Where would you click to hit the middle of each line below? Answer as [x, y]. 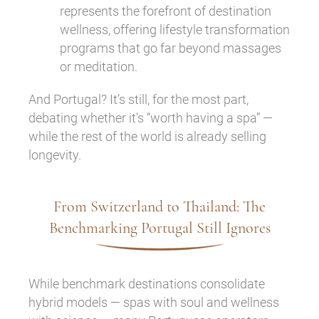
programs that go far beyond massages [171, 48]
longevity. [55, 155]
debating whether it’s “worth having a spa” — [151, 117]
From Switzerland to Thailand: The [159, 206]
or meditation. [99, 66]
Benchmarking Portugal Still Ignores [159, 228]
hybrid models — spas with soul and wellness [154, 302]
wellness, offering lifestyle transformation [175, 29]
